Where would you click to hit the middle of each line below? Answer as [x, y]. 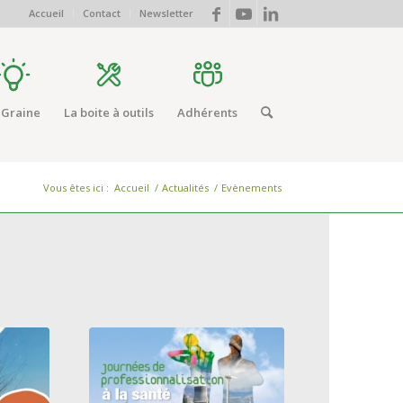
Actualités [185, 188]
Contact [102, 13]
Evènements [251, 188]
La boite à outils [109, 112]
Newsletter [166, 13]
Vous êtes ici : [76, 188]
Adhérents [207, 112]
